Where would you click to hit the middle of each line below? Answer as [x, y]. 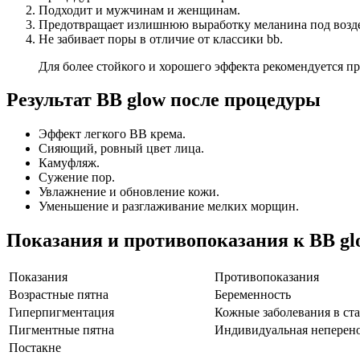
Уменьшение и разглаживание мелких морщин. [169, 207]
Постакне [35, 348]
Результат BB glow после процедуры [164, 100]
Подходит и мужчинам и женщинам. [139, 10]
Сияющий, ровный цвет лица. [121, 149]
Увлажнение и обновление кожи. [129, 192]
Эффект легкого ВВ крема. [112, 134]
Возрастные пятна [59, 295]
